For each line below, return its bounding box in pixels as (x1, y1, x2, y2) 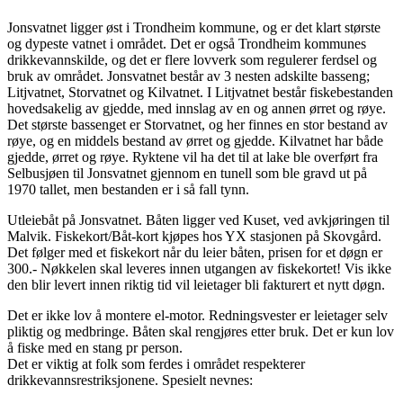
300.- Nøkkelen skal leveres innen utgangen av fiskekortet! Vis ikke (7, 260, 391, 276)
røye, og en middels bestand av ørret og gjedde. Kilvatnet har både (7, 132, 383, 148)
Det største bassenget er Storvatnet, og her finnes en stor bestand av (7, 116, 388, 132)
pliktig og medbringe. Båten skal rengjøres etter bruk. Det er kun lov (7, 323, 394, 339)
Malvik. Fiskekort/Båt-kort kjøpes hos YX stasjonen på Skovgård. (7, 228, 381, 244)
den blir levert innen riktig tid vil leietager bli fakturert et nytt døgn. (7, 276, 385, 292)
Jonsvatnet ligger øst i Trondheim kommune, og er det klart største (7, 19, 381, 35)
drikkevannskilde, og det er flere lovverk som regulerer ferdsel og (7, 51, 377, 67)
